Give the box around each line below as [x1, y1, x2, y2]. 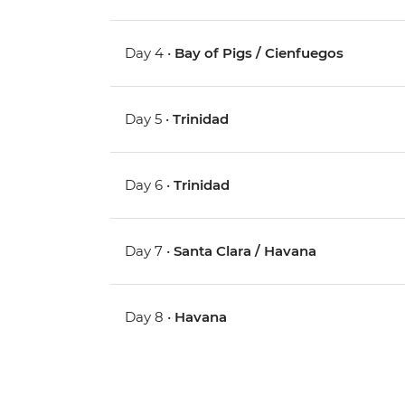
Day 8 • [125, 308, 175, 326]
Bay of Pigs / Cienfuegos [174, 44, 344, 62]
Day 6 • [125, 176, 174, 194]
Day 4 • [125, 44, 175, 62]
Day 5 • [125, 110, 174, 128]
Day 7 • [125, 242, 174, 260]
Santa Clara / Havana [174, 242, 317, 260]
